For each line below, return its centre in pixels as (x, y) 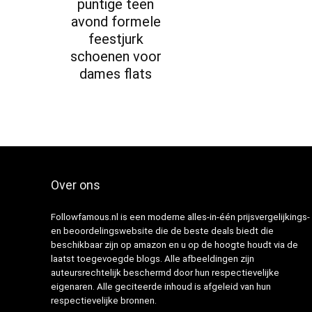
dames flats (116, 74)
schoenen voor (116, 57)
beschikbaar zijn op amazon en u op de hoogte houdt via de (174, 245)
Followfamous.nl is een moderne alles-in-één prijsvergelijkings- (180, 217)
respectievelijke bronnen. (103, 301)
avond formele (116, 22)
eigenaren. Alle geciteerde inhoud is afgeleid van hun (161, 287)
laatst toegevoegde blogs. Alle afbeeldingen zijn (152, 259)
